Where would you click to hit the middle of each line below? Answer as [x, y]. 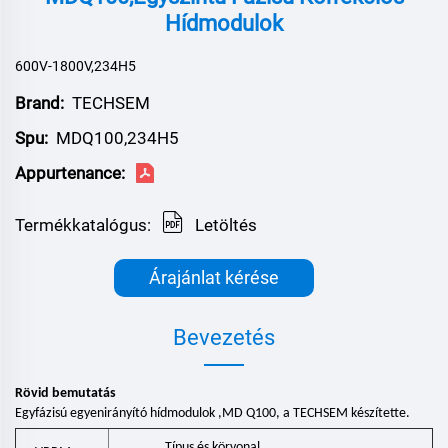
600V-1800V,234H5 [75, 65]
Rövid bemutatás [65, 393]
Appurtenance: [70, 172]
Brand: [39, 102]
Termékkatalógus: [83, 224]
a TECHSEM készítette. [346, 414]
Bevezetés [224, 337]
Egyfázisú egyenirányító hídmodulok [116, 414]
